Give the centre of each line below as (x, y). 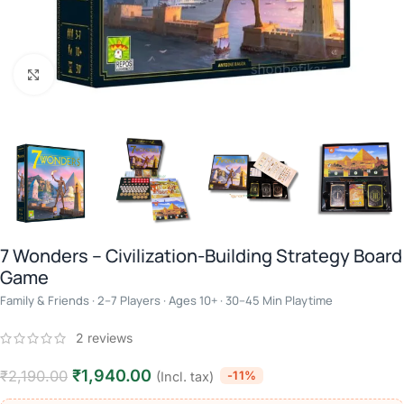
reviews (108, 338)
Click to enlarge (95, 74)
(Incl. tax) (185, 377)
